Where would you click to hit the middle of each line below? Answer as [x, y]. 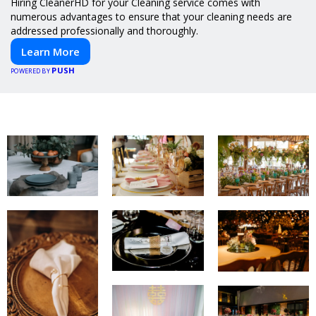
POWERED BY [31, 71]
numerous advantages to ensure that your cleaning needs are [151, 16]
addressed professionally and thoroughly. [104, 30]
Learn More [50, 51]
